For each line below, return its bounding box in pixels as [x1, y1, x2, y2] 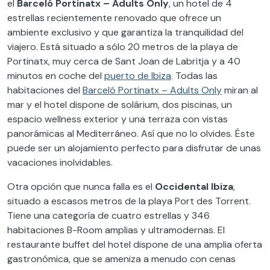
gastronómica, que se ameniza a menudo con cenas [7, 253, 236, 266]
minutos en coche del [7, 69, 104, 83]
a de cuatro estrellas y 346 [90, 209, 210, 222]
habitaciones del [7, 84, 83, 97]
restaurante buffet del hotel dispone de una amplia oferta [7, 238, 262, 251]
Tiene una [7, 209, 52, 222]
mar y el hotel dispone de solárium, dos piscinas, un [7, 98, 232, 111]
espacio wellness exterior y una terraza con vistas [7, 113, 228, 126]
